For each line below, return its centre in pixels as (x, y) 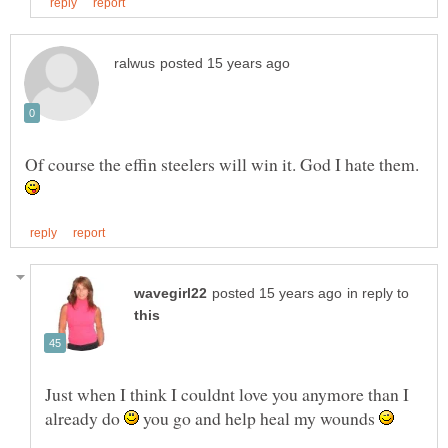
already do (84, 418)
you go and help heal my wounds (259, 418)
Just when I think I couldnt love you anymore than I (227, 394)
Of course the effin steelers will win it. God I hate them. (222, 164)
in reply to (378, 294)
